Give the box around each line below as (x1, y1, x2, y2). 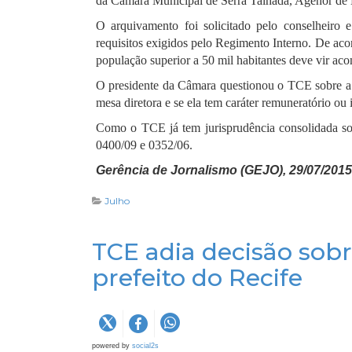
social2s (132, 342, 159, 350)
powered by (92, 342, 132, 350)
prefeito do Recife (92, 263, 302, 292)
